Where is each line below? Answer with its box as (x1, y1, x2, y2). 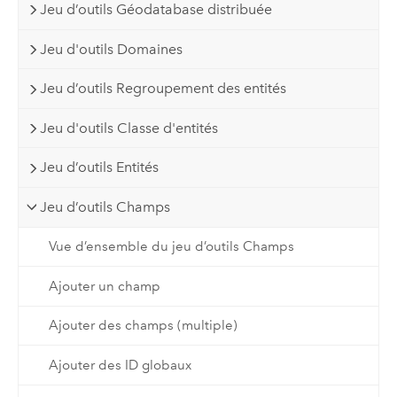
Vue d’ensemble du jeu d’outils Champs (48, 238, 294, 255)
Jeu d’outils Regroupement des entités (40, 80, 287, 97)
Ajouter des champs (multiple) (48, 317, 237, 334)
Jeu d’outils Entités (40, 159, 160, 176)
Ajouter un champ (48, 277, 160, 294)
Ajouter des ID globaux (48, 357, 191, 374)
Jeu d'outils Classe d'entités (40, 119, 219, 136)
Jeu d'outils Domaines (40, 40, 183, 58)
